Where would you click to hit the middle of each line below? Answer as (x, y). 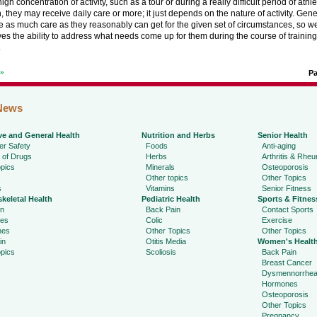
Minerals (160, 167)
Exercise (277, 220)
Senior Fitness (286, 189)
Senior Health (282, 136)
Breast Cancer (287, 263)
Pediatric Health (171, 199)
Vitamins (160, 189)
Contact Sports (287, 210)
